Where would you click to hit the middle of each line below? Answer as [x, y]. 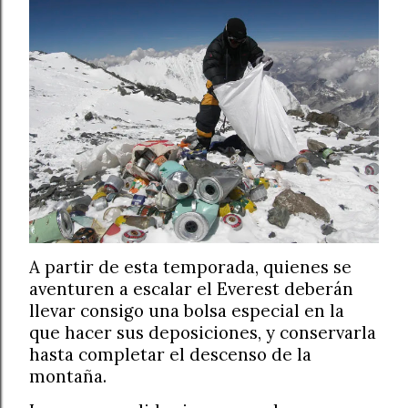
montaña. [68, 377]
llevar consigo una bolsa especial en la [187, 311]
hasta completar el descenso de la [170, 355]
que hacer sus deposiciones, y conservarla [203, 333]
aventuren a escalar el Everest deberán [191, 289]
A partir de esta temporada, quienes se [190, 267]
